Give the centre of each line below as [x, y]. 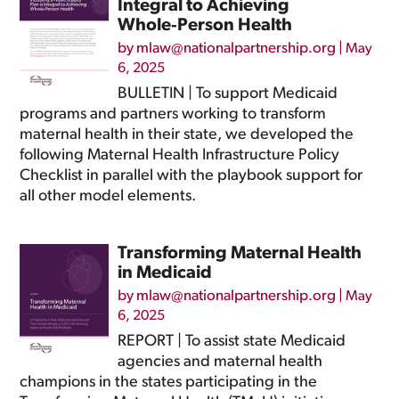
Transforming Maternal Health [240, 254]
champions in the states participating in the [169, 383]
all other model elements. [108, 196]
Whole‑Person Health [205, 26]
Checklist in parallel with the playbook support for [191, 176]
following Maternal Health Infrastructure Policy [180, 155]
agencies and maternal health [220, 362]
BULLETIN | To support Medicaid [228, 94]
